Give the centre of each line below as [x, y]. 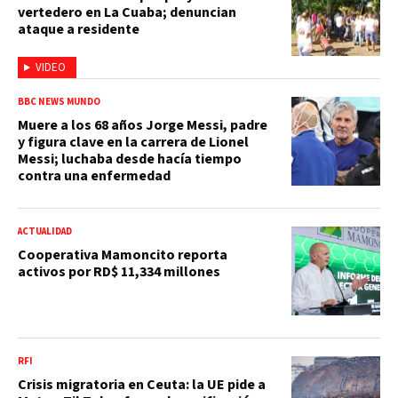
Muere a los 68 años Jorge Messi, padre [143, 125]
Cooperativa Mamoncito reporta [123, 255]
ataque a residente [79, 29]
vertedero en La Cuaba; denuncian [127, 12]
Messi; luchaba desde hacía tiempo [130, 159]
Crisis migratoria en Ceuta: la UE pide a [142, 384]
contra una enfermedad [94, 175]
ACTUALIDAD [45, 231]
